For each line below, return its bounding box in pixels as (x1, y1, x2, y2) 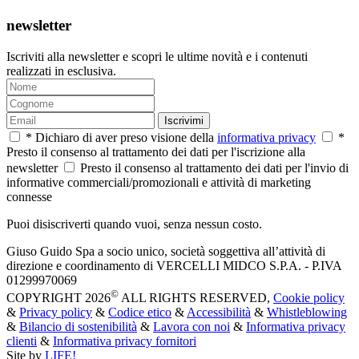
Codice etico (108, 305, 171, 320)
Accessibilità (187, 305, 251, 320)
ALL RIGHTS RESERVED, (119, 291, 273, 305)
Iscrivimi (164, 114, 204, 127)
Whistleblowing (267, 305, 347, 320)
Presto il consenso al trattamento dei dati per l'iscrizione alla (6, 144, 305, 159)
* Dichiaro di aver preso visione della (26, 130, 217, 144)
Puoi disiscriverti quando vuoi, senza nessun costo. (6, 216, 262, 231)
